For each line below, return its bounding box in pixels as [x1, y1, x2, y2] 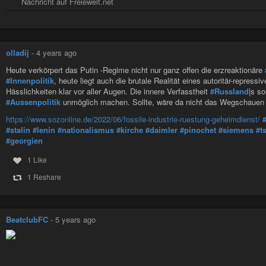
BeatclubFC [6, 214, 48, 226]
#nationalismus [58, 123, 114, 135]
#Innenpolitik [6, 75, 54, 87]
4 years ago [36, 47, 77, 59]
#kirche [116, 123, 143, 135]
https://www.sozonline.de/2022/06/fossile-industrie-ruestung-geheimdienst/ [6, 113, 260, 125]
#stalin [6, 123, 30, 135]
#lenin [33, 123, 55, 135]
